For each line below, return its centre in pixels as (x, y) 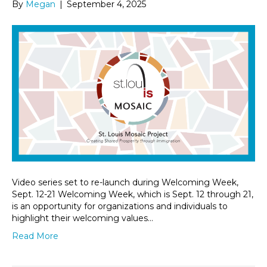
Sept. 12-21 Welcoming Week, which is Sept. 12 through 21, (133, 195)
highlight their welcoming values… (83, 218)
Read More (35, 236)
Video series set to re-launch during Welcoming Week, (125, 183)
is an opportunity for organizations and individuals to (120, 207)
